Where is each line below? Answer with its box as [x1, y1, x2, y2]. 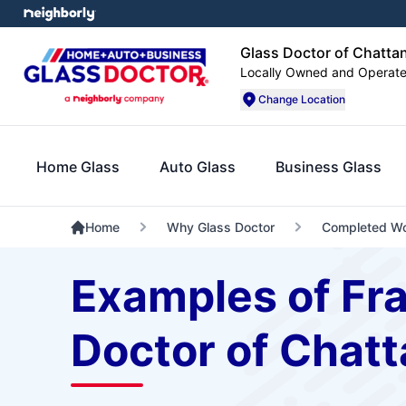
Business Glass [275, 157, 382, 176]
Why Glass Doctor [166, 219, 275, 235]
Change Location [258, 92, 345, 106]
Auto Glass [159, 157, 236, 176]
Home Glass [36, 157, 120, 176]
